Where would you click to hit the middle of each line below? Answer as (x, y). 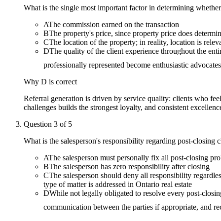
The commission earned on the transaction (114, 24)
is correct (62, 81)
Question (39, 124)
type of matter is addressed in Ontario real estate (118, 184)
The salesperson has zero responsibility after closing (129, 166)
